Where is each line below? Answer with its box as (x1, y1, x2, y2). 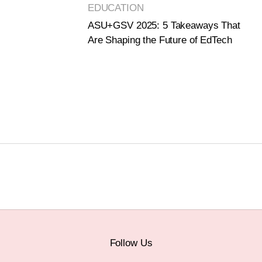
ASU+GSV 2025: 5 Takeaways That (87, 20, 240, 32)
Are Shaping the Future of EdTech (87, 35, 232, 46)
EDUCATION (87, 2, 144, 14)
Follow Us (109, 237, 153, 249)
